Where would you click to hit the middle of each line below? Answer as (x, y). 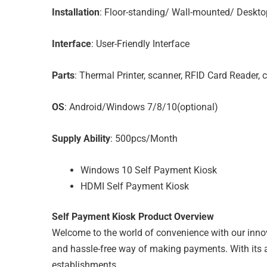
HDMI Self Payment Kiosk (135, 186)
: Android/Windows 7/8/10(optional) (141, 107)
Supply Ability (81, 138)
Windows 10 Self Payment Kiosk (149, 170)
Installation (76, 12)
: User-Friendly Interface (140, 44)
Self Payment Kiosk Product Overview (133, 216)
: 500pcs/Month (144, 138)
